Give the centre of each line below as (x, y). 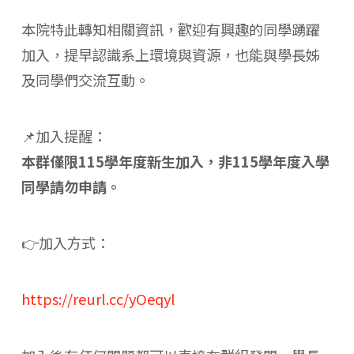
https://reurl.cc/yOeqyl (98, 299)
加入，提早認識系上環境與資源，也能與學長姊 (170, 55)
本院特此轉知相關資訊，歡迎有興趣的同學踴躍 (170, 30)
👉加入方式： (65, 243)
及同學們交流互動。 (85, 80)
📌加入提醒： (64, 136)
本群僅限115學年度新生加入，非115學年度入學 (175, 162)
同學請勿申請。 (71, 187)
